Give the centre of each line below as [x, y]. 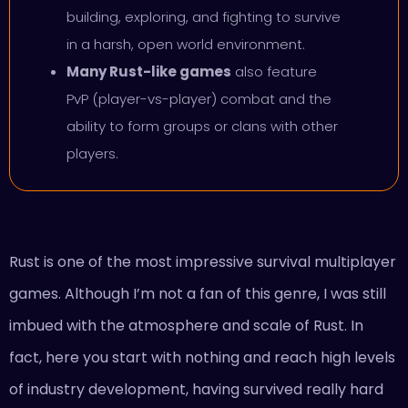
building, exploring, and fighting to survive [204, 16]
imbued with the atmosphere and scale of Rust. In [186, 325]
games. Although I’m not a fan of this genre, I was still [198, 293]
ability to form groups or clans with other [202, 126]
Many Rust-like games [149, 71]
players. [92, 153]
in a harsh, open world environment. [186, 44]
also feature [274, 71]
